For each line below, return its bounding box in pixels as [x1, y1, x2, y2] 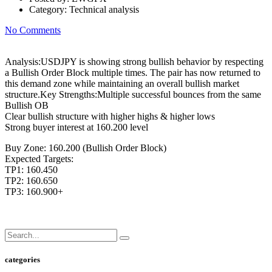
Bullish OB [5, 100, 49, 110]
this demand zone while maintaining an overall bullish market [5, 78, 239, 89]
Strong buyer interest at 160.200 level [5, 121, 148, 132]
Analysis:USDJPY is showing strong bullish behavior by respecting [5, 56, 263, 67]
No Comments [5, 24, 61, 35]
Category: [29, 4, 69, 15]
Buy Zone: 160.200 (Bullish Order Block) [5, 142, 166, 153]
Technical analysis [69, 4, 139, 15]
